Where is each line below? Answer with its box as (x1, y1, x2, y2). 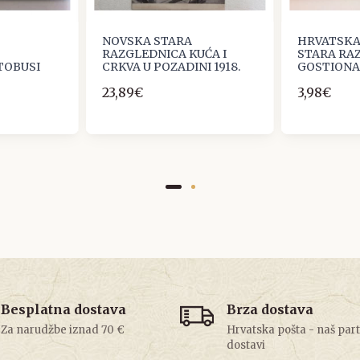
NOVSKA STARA (102, 34, 193, 49)
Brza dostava (227, 301, 313, 318)
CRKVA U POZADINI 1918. (102, 59, 241, 75)
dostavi (227, 338, 265, 353)
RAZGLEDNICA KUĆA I (102, 47, 227, 62)
